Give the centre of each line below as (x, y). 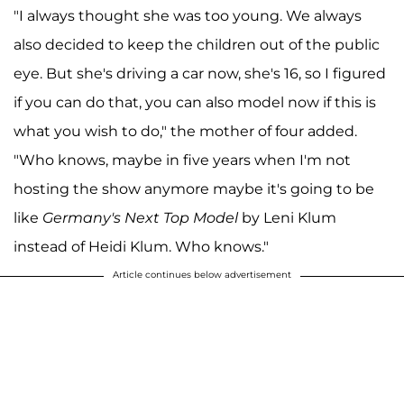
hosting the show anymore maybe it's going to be (194, 188)
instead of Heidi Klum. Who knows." (141, 246)
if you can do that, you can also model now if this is (195, 102)
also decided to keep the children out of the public (197, 44)
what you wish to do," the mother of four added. (185, 131)
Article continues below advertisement (202, 274)
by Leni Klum (287, 217)
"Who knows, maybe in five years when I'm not (182, 160)
